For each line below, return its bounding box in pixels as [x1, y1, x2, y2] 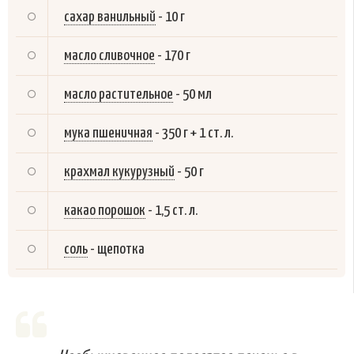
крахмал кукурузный [64, 164, 175, 179]
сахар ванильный [64, 9, 156, 24]
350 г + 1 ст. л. [162, 125, 233, 141]
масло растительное [64, 86, 173, 102]
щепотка [97, 241, 145, 257]
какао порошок [64, 202, 145, 218]
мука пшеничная [64, 125, 153, 141]
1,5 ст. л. [155, 202, 198, 218]
